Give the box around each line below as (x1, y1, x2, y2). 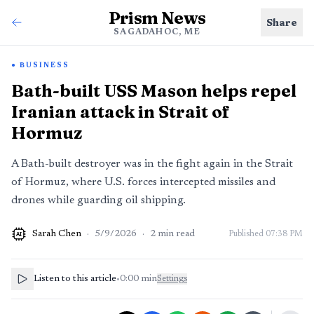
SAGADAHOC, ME (114, 28, 200, 36)
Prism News (108, 8, 206, 28)
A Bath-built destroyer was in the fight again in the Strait (11, 158, 293, 170)
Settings (157, 275, 187, 283)
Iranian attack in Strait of (11, 102, 230, 122)
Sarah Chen (32, 229, 81, 239)
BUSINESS (20, 62, 69, 69)
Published (228, 230, 266, 238)
